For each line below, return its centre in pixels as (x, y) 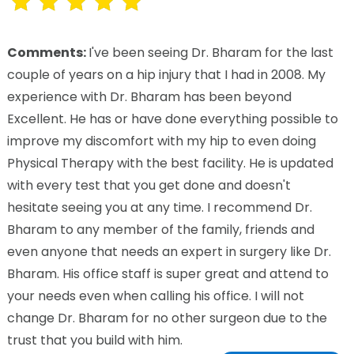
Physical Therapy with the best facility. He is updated (170, 163)
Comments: (47, 52)
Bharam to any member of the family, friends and (160, 229)
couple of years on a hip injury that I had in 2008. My (166, 74)
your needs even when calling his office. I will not (155, 296)
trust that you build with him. (94, 340)
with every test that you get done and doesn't (149, 185)
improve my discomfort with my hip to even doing (161, 141)
